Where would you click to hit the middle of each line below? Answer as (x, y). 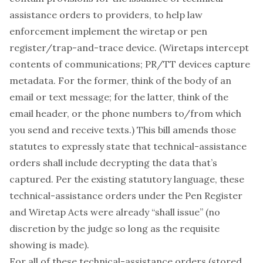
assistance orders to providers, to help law (106, 15)
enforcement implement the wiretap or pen (108, 31)
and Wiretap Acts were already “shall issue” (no (115, 212)
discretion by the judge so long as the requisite (114, 228)
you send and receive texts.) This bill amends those (123, 130)
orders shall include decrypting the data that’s (113, 163)
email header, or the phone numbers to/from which (125, 113)
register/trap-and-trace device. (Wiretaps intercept (129, 48)
